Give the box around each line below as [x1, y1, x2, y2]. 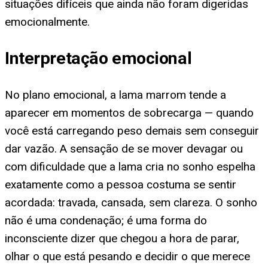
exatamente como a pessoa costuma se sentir [5, 178, 236, 192]
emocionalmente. [5, 14, 90, 29]
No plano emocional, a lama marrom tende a [5, 88, 226, 102]
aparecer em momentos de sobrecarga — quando [5, 106, 254, 120]
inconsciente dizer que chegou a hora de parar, [5, 232, 239, 246]
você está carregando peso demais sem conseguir [5, 124, 259, 138]
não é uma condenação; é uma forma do [5, 214, 207, 228]
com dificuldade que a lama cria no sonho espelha [5, 160, 255, 174]
